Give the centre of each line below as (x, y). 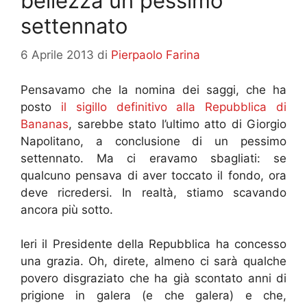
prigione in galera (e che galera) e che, (153, 296)
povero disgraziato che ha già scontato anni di (153, 279)
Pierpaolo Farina (156, 54)
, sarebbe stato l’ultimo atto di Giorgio (177, 124)
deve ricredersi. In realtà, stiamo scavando (153, 192)
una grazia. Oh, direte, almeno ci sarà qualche (153, 261)
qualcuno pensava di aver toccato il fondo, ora (153, 175)
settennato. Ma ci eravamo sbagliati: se (153, 158)
